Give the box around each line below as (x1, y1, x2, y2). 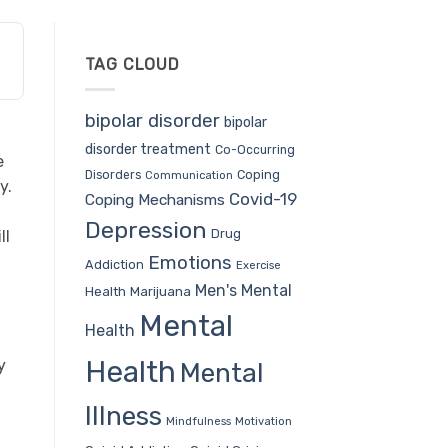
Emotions (147, 250, 232, 274)
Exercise (235, 258, 281, 272)
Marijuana (129, 283, 191, 299)
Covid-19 (228, 188, 297, 209)
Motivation (234, 414, 292, 428)
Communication (144, 168, 233, 182)
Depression (84, 215, 207, 244)
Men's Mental (194, 280, 292, 300)
